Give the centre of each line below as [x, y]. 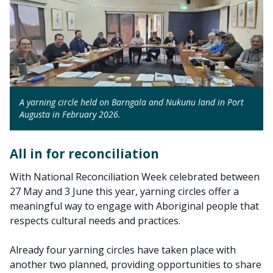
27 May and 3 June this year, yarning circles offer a [124, 191]
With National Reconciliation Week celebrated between [135, 177]
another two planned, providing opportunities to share [136, 264]
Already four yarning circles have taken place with [123, 250]
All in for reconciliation [84, 154]
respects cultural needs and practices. [95, 221]
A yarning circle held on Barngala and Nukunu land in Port [132, 102]
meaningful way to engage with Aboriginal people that [134, 206]
